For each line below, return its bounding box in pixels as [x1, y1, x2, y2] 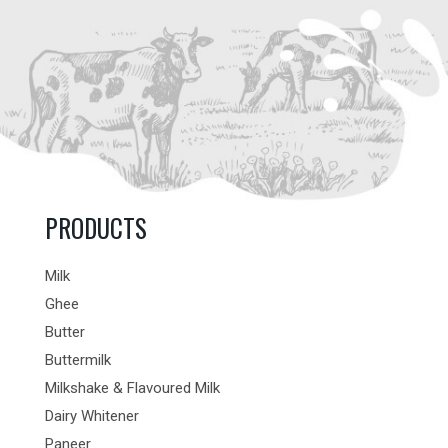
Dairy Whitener [44, 407, 139, 426]
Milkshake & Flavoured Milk [44, 379, 220, 398]
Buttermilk [44, 351, 111, 370]
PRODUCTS [44, 208, 147, 246]
